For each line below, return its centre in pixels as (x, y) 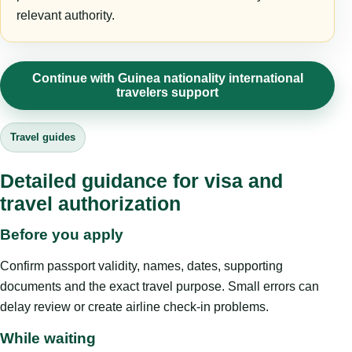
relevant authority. (66, 16)
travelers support (167, 93)
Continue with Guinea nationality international (167, 79)
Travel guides (43, 137)
